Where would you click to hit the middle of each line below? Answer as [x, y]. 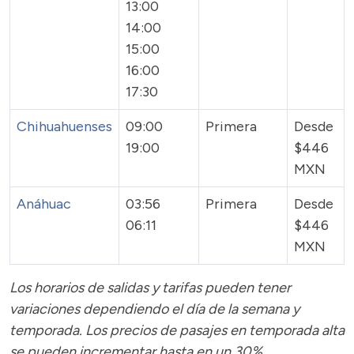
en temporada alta [287, 330]
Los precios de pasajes [158, 330]
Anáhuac [44, 204]
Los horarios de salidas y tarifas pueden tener [150, 288]
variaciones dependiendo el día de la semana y [154, 309]
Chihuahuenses [64, 126]
